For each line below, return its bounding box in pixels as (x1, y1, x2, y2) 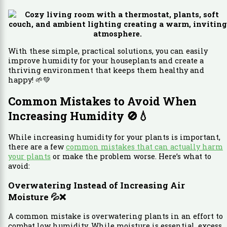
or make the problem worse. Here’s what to (50, 151, 211, 161)
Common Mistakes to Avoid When (8, 93, 197, 108)
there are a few (8, 141, 66, 152)
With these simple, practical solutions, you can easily (8, 46, 208, 56)
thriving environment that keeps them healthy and (8, 65, 204, 75)
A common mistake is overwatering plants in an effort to (8, 211, 223, 221)
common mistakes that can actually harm (65, 141, 223, 152)
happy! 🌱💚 (8, 74, 51, 85)
